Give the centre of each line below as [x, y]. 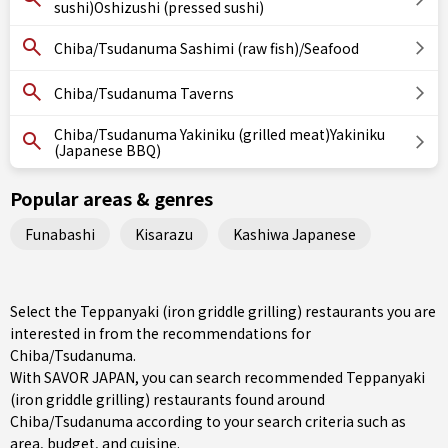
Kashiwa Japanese [294, 233]
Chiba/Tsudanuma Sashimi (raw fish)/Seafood [206, 48]
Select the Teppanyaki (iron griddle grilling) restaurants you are [223, 311]
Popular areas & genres [111, 198]
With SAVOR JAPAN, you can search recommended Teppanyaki [217, 377]
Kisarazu [164, 233]
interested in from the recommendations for [160, 333]
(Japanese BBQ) [107, 150]
